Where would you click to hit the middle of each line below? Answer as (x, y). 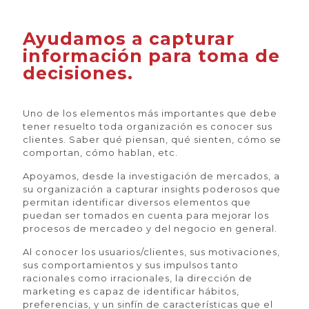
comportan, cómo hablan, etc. (100, 152)
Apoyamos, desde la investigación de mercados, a (151, 176)
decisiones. (78, 73)
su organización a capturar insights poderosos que (152, 189)
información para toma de (151, 56)
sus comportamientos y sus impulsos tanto (131, 265)
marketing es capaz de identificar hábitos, (131, 291)
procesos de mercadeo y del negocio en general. (150, 228)
